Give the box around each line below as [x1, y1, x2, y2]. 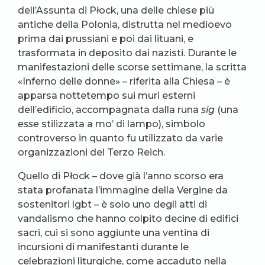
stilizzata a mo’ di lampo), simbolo [39, 118, 205, 130]
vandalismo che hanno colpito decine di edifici [18, 212, 238, 224]
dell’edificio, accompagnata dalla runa [18, 104, 201, 115]
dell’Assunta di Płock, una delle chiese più [18, 4, 214, 16]
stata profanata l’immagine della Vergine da [18, 184, 228, 196]
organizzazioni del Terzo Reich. [18, 146, 165, 158]
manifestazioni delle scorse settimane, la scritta [18, 61, 247, 73]
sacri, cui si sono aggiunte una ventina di [18, 227, 209, 238]
